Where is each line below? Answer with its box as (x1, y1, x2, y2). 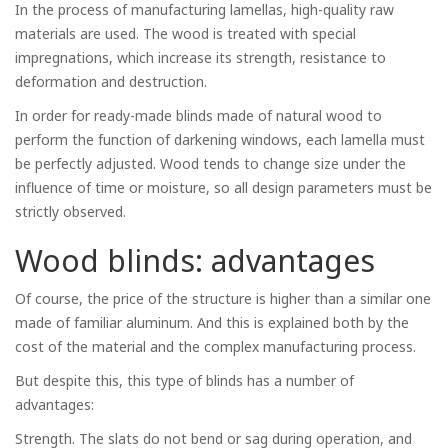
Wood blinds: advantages (15, 240, 375, 281)
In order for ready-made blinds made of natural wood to (15, 106, 382, 125)
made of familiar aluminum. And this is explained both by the (15, 313, 409, 332)
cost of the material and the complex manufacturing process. (15, 337, 416, 356)
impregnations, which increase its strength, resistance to (15, 48, 386, 67)
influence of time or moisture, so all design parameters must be (15, 178, 432, 197)
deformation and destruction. (15, 72, 207, 91)
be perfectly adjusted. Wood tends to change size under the (15, 154, 406, 173)
